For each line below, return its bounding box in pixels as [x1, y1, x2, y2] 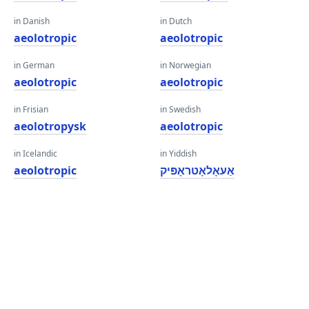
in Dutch [160, 15, 192, 27]
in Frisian [14, 103, 48, 115]
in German [14, 59, 54, 71]
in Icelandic [14, 148, 57, 159]
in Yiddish [160, 148, 197, 159]
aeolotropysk [14, 119, 86, 134]
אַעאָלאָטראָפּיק [160, 163, 235, 178]
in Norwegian [160, 59, 211, 71]
